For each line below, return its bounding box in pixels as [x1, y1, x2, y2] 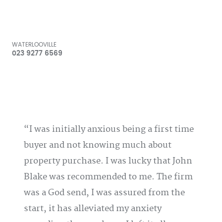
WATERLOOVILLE [12, 42, 56, 48]
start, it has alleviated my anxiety [24, 203, 162, 214]
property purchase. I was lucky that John [24, 156, 192, 166]
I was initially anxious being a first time [29, 124, 194, 135]
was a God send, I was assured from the [24, 187, 185, 198]
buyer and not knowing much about [24, 140, 171, 151]
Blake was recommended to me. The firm [24, 171, 193, 182]
